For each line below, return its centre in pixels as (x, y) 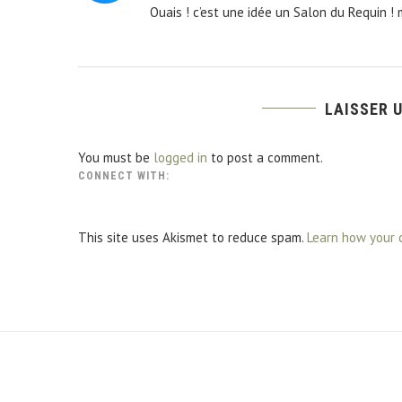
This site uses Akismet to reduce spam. (192, 237)
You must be (116, 157)
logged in (180, 157)
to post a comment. (265, 157)
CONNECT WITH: (124, 175)
